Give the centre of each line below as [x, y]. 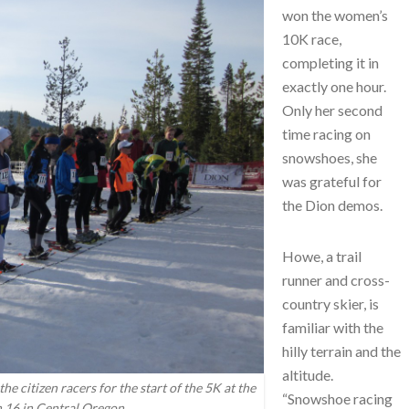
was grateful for [332, 181]
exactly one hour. [336, 86]
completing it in [330, 62]
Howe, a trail [322, 256]
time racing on [326, 133]
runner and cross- [336, 279]
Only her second [332, 110]
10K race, [312, 38]
